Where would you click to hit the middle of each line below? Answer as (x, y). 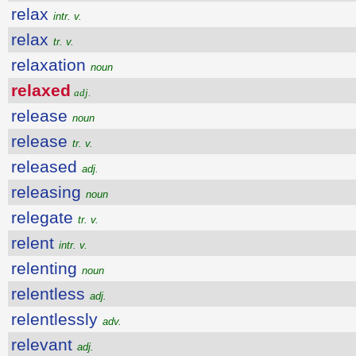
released (46, 166)
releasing (48, 192)
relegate (44, 217)
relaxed (41, 90)
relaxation (51, 65)
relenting (46, 268)
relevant (44, 344)
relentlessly (57, 319)
